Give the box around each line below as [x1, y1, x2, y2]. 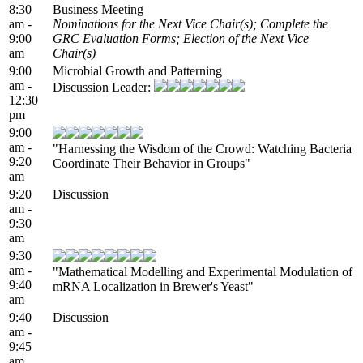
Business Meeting [53, 2, 143, 16]
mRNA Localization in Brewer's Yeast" [53, 279, 254, 293]
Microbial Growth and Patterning [53, 63, 222, 78]
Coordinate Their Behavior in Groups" [53, 156, 250, 170]
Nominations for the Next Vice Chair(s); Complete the [53, 16, 328, 31]
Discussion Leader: [53, 79, 154, 94]
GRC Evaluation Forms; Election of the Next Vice [53, 31, 309, 45]
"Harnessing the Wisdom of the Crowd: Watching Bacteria [53, 141, 352, 156]
